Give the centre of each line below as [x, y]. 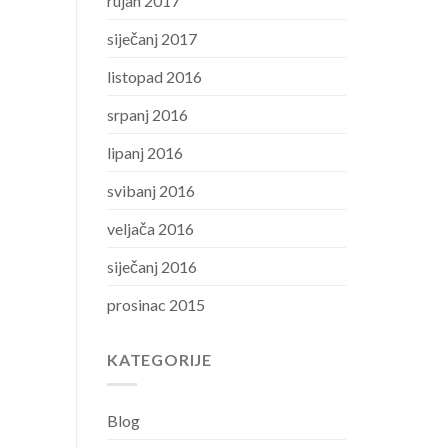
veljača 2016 [150, 229]
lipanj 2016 [145, 153]
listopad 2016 [154, 77]
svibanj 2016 [151, 191]
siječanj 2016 [152, 267]
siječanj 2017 [152, 39]
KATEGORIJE [159, 360]
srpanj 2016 [147, 115]
